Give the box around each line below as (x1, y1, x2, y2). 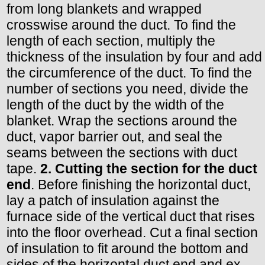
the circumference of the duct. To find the (7, 65, 252, 81)
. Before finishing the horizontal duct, (31, 177, 251, 193)
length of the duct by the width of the (7, 97, 224, 113)
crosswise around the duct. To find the (7, 17, 236, 33)
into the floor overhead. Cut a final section (7, 225, 258, 241)
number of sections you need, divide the (7, 81, 248, 97)
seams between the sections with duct (7, 145, 237, 161)
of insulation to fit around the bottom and (7, 241, 248, 257)
